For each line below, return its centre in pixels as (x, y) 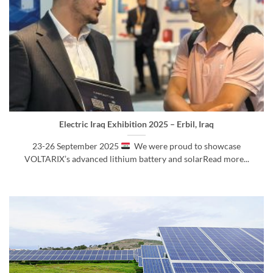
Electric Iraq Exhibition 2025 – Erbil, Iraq (136, 124)
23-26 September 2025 (77, 146)
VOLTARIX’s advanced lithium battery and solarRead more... (136, 159)
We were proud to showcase (185, 146)
